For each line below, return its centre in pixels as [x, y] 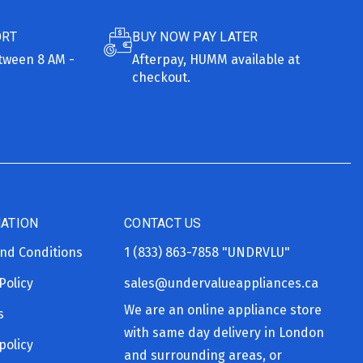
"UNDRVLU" [256, 252]
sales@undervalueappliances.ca [221, 283]
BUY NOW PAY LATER [195, 36]
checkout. [162, 77]
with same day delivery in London [224, 332]
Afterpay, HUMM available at [216, 59]
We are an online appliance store [223, 310]
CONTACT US [163, 223]
